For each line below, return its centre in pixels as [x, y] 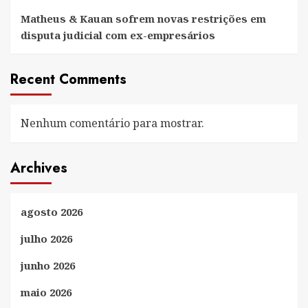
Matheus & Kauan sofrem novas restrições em [143, 19]
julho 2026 [46, 239]
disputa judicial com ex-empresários [118, 35]
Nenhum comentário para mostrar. [112, 123]
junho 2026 [48, 266]
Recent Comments [68, 80]
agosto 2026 [52, 212]
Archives [39, 168]
